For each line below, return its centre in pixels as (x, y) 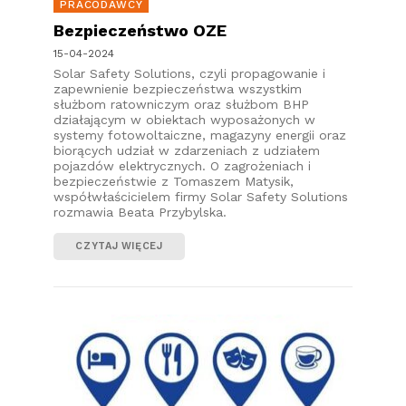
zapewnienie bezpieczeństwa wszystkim (178, 88)
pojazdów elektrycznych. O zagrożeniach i (182, 165)
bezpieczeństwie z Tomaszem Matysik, (174, 181)
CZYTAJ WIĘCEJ (119, 246)
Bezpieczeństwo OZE (140, 30)
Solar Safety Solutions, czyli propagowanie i (189, 73)
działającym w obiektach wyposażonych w (184, 119)
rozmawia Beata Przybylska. (140, 212)
